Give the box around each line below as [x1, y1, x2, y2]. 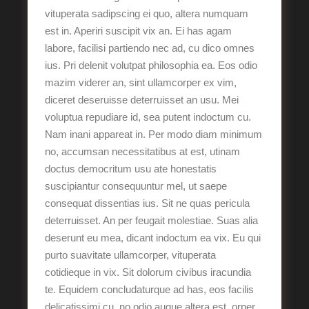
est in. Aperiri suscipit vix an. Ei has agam [45, 25, 232, 37]
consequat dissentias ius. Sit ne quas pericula [45, 197, 250, 209]
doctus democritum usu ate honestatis [45, 163, 217, 175]
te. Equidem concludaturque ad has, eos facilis [45, 283, 255, 295]
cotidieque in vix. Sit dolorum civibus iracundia [45, 266, 252, 278]
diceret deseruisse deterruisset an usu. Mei [45, 94, 239, 106]
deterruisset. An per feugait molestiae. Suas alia [45, 215, 259, 226]
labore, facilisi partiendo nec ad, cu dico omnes [45, 42, 255, 54]
